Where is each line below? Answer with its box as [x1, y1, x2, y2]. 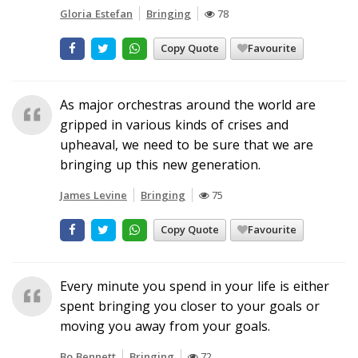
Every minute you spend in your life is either [60, 276, 329, 295]
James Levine [60, 187, 127, 202]
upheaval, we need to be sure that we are [60, 135, 313, 153]
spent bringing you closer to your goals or [60, 296, 320, 315]
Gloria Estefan [60, 6, 133, 21]
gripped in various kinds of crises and [60, 115, 288, 133]
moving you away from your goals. [60, 316, 270, 335]
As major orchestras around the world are [60, 95, 316, 113]
